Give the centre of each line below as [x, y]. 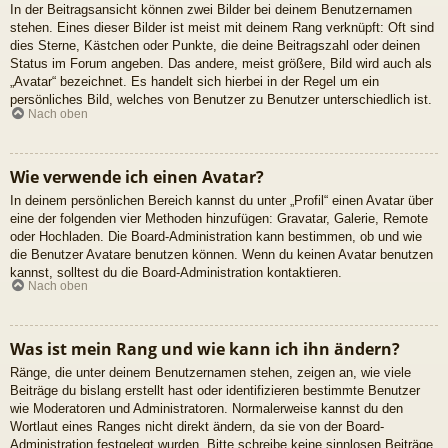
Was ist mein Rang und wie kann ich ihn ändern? [205, 349]
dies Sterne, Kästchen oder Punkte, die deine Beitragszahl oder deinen [215, 46]
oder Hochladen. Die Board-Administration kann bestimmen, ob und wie [216, 236]
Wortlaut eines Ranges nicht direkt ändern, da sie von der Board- [197, 427]
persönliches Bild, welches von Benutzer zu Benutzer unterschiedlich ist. [221, 100]
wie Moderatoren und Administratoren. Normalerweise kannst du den [206, 409]
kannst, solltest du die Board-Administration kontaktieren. [176, 272]
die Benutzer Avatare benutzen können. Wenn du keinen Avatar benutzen [221, 254]
